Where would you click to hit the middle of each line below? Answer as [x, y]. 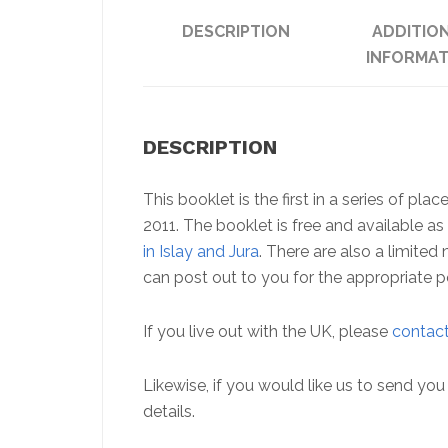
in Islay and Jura [201, 252]
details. [169, 412]
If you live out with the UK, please [267, 332]
